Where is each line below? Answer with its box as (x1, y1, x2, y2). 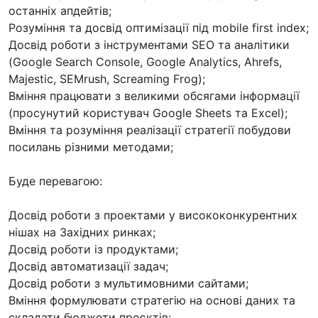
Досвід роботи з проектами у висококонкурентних (9, 207, 297, 222)
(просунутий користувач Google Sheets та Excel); (9, 105, 287, 120)
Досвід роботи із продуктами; (9, 241, 178, 256)
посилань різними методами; (9, 139, 173, 154)
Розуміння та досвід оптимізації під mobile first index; (9, 20, 309, 35)
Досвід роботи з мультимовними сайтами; (9, 275, 248, 290)
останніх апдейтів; (9, 3, 111, 18)
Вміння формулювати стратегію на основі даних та (9, 292, 295, 307)
